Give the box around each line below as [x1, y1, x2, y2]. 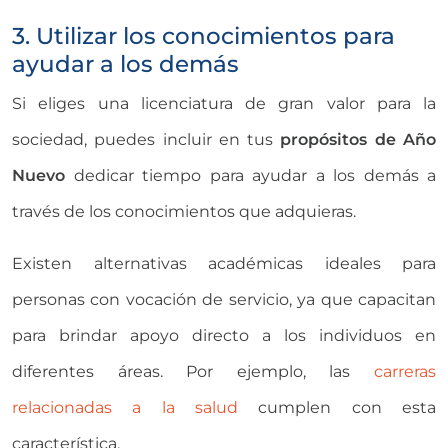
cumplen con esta [238, 398, 436, 418]
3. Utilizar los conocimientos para [12, 21, 395, 51]
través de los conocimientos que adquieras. [12, 202, 356, 222]
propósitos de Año [280, 130, 437, 150]
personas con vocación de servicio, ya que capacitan [12, 290, 436, 310]
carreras [374, 362, 436, 382]
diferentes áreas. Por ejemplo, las [12, 362, 374, 382]
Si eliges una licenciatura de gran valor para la [12, 94, 436, 114]
